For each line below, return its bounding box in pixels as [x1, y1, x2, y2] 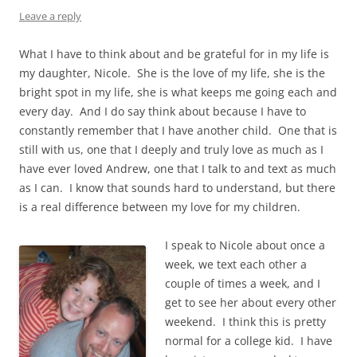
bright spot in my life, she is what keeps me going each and [19, 84, 337, 100]
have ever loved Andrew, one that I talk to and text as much [19, 161, 336, 177]
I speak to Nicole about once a [165, 237, 325, 253]
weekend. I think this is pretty [165, 314, 326, 330]
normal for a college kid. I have [165, 333, 332, 349]
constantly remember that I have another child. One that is [19, 123, 337, 139]
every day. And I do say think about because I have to [19, 104, 306, 120]
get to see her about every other [165, 295, 336, 311]
